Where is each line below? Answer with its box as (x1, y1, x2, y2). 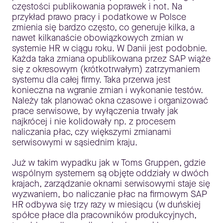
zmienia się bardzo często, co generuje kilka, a (12, 21, 195, 34)
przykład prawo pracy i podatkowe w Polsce (12, 11, 186, 23)
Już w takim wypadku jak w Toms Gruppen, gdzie (12, 157, 206, 169)
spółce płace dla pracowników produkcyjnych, (12, 209, 197, 222)
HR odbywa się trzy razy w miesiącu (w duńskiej (12, 199, 201, 211)
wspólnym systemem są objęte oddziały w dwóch (12, 167, 209, 180)
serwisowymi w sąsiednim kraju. (12, 136, 137, 149)
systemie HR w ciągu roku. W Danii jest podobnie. (12, 42, 207, 55)
